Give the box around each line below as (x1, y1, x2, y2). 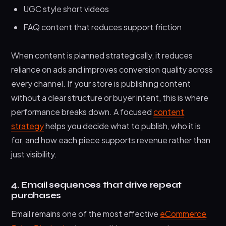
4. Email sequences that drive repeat (11, 179, 182, 190)
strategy (11, 120, 44, 131)
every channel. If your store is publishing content (11, 78, 191, 89)
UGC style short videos (23, 3, 109, 14)
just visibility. (11, 148, 58, 159)
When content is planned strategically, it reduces (11, 49, 193, 61)
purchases (11, 190, 62, 201)
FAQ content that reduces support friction (23, 21, 182, 32)
